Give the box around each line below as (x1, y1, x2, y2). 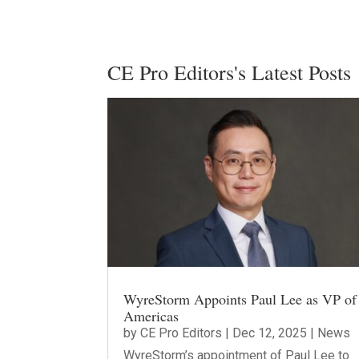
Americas (123, 306, 179, 325)
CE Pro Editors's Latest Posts (107, 58, 352, 87)
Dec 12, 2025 (232, 325, 308, 341)
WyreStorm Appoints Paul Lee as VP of (123, 289, 357, 309)
